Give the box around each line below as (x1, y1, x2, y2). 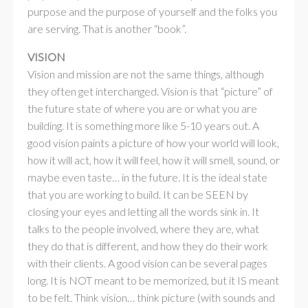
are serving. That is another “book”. (27, 22, 186, 35)
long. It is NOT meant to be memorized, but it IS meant (27, 274, 279, 287)
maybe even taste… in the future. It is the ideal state (27, 170, 267, 184)
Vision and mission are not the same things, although (27, 67, 264, 80)
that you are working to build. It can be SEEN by (27, 188, 248, 201)
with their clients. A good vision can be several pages (27, 256, 267, 269)
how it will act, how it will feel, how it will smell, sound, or (27, 153, 280, 166)
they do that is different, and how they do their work (27, 239, 268, 252)
